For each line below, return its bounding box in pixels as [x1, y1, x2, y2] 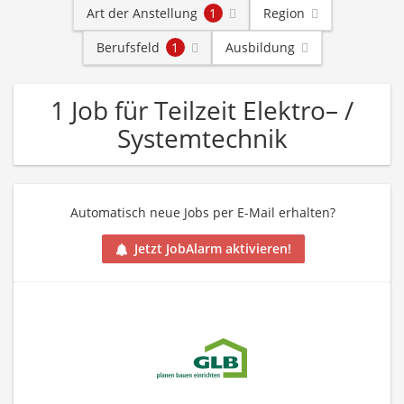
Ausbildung [225, 39, 295, 56]
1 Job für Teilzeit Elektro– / [50, 93, 353, 127]
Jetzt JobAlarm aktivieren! [133, 240, 291, 258]
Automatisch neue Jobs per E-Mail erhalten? [70, 204, 335, 221]
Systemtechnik [116, 121, 288, 155]
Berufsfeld [96, 39, 160, 56]
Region [262, 5, 305, 22]
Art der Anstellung [86, 5, 197, 22]
